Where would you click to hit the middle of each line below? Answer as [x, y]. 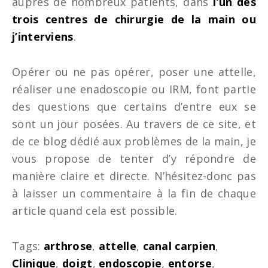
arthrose [68, 246]
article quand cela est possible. [95, 211]
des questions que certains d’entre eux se [134, 106]
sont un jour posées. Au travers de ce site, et [134, 124]
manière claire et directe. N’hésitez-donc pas [134, 176]
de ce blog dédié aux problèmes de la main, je [134, 141]
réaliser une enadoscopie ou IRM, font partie [134, 89]
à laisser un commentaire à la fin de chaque [134, 193]
